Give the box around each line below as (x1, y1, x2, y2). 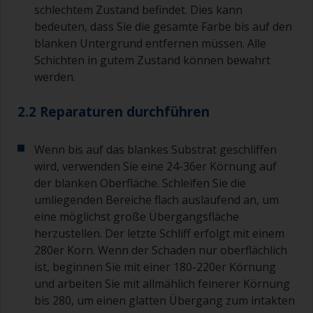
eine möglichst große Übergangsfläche (34, 209, 239, 225)
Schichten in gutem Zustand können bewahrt (34, 52, 270, 68)
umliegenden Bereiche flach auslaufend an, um (34, 192, 279, 208)
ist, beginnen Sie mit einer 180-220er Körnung (34, 259, 276, 275)
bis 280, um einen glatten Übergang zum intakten (34, 293, 295, 309)
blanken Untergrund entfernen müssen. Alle (34, 36, 266, 52)
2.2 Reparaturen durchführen (17, 103, 210, 121)
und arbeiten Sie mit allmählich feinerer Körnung (34, 276, 290, 292)
